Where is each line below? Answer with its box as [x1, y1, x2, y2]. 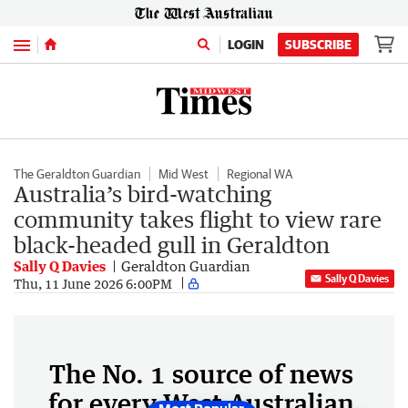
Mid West [158, 167, 209, 181]
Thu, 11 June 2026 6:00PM [14, 275, 172, 291]
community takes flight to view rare [14, 206, 382, 232]
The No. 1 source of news [49, 358, 353, 389]
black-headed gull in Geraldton [14, 231, 330, 258]
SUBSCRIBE [285, 37, 352, 52]
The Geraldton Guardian [14, 167, 140, 181]
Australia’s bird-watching [14, 180, 271, 207]
